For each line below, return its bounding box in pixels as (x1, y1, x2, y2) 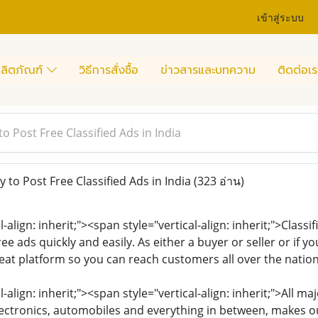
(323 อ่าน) (193, 173, 244, 189)
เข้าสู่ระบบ (257, 9, 305, 24)
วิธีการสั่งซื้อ (79, 61, 138, 79)
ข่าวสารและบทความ (160, 61, 256, 79)
